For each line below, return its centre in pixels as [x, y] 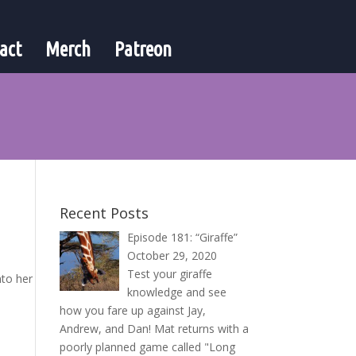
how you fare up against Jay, [132, 310]
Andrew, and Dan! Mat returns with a [154, 328]
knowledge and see [177, 292]
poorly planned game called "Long [147, 346]
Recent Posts [104, 213]
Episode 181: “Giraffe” [183, 237]
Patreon [143, 49]
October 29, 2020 [172, 255]
